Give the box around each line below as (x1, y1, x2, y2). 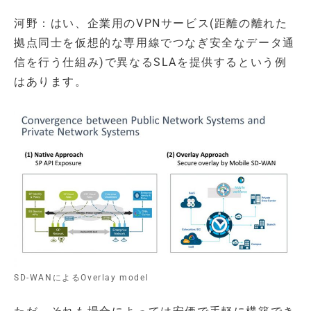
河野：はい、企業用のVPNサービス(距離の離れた (14, 16, 288, 30)
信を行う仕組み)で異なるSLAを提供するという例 (14, 55, 287, 69)
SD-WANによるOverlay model (14, 273, 149, 283)
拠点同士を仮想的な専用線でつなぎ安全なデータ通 (14, 35, 295, 49)
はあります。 (14, 74, 87, 88)
